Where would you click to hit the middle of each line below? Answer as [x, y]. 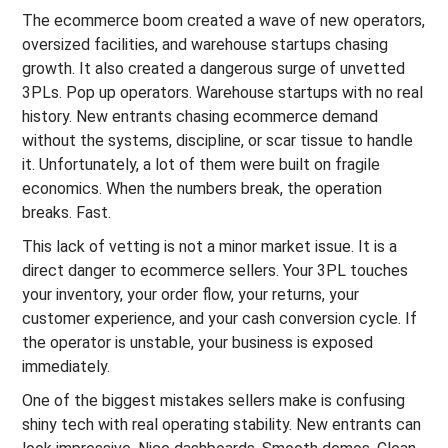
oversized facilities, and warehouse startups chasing [205, 44]
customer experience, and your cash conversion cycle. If [220, 318]
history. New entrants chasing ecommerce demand [200, 116]
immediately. [66, 366]
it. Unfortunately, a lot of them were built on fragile [201, 164]
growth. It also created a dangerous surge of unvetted [214, 68]
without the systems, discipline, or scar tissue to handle [218, 140]
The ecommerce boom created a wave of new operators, [224, 20]
